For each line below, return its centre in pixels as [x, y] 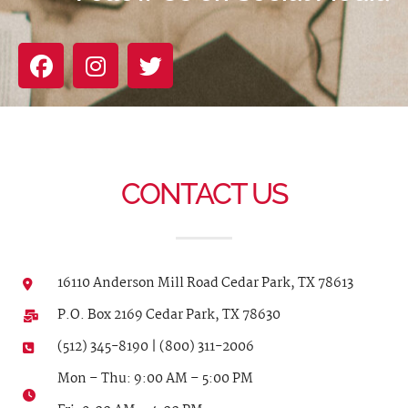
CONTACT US [204, 194]
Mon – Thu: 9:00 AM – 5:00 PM [155, 379]
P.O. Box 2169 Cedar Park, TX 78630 [168, 316]
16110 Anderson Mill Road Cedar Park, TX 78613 [205, 284]
